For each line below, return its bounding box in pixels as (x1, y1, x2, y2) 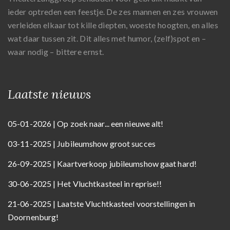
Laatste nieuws (8, 86, 91, 102)
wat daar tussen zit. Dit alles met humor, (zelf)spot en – (8, 33, 206, 43)
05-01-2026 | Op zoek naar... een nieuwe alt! (8, 119, 164, 128)
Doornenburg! (8, 212, 59, 222)
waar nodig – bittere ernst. (8, 47, 104, 56)
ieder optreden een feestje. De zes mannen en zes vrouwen (8, 7, 218, 16)
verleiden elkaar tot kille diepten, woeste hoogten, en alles (8, 20, 218, 30)
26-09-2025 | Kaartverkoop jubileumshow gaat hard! (8, 159, 197, 168)
